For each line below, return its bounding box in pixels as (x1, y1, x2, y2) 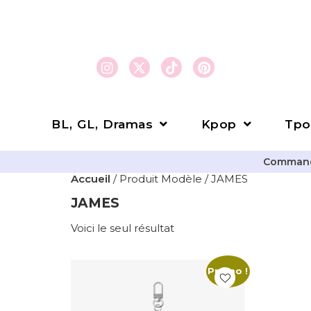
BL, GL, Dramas (51, 117, 153, 131)
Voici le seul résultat (71, 221, 174, 235)
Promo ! (208, 266, 249, 277)
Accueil (71, 172, 110, 185)
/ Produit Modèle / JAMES (110, 172, 248, 185)
